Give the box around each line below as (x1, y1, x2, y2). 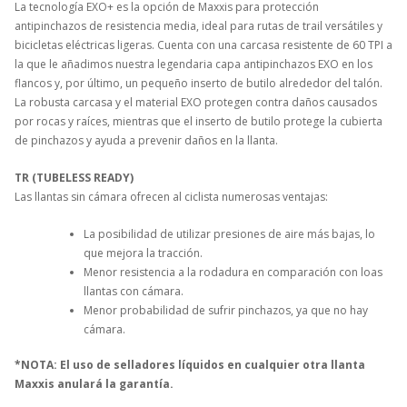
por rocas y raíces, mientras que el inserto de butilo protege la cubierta (15, 113, 382, 129)
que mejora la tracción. (84, 244, 203, 261)
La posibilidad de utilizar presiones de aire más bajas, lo (84, 225, 375, 242)
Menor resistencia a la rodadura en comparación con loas (84, 263, 382, 280)
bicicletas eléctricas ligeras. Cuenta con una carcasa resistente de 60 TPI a (15, 36, 392, 53)
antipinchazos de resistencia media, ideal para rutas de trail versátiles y (15, 17, 382, 34)
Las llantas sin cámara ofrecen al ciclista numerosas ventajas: (15, 188, 328, 204)
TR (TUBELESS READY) (15, 169, 134, 185)
